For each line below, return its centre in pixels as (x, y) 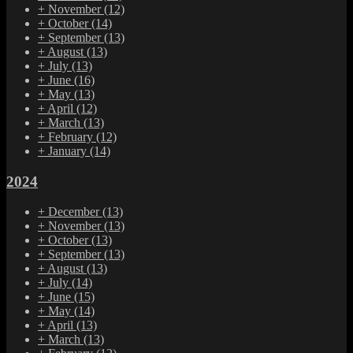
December (75, 212)
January (69, 150)
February (72, 136)
